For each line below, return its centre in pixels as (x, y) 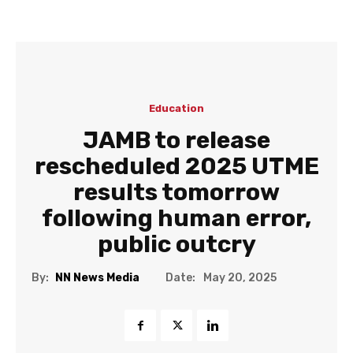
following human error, (176, 218)
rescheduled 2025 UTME (176, 166)
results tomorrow (176, 192)
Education (176, 108)
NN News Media (97, 278)
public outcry (176, 244)
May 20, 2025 (240, 278)
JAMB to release (176, 140)
